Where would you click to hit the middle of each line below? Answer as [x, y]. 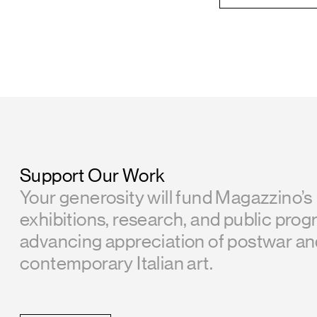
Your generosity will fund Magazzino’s [166, 197]
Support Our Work [93, 175]
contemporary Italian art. [116, 263]
